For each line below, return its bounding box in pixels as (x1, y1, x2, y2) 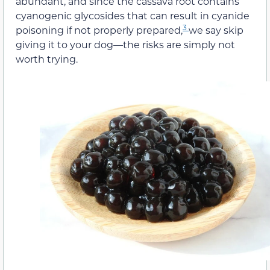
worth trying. (16, 52, 78, 66)
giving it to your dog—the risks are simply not (16, 38, 235, 51)
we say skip (189, 24, 243, 37)
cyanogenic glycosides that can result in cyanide (16, 9, 250, 22)
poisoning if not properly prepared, (16, 24, 183, 37)
